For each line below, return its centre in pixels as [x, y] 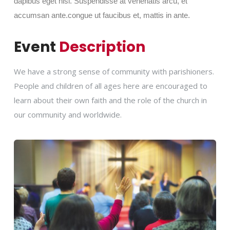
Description [102, 47]
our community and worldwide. [68, 114]
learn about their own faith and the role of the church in [110, 100]
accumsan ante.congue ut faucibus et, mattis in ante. [102, 15]
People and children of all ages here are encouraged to [111, 85]
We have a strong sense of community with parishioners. [114, 71]
